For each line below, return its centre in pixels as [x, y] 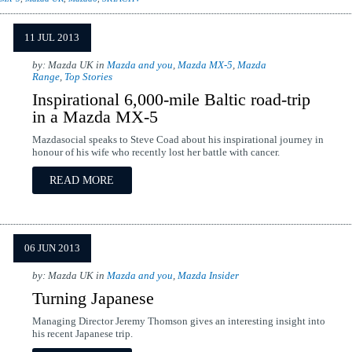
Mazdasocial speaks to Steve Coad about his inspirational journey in [178, 140]
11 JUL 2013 [52, 38]
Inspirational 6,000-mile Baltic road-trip [171, 99]
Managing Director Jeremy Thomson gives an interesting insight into [178, 321]
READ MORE [82, 180]
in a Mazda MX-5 [95, 117]
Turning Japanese [93, 298]
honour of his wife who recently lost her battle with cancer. [156, 152]
